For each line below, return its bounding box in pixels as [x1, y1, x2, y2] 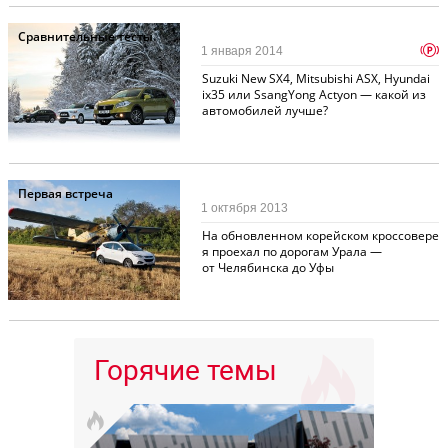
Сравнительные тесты [17, 27, 153, 45]
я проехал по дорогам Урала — [201, 242, 382, 260]
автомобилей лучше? [201, 101, 328, 119]
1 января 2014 [201, 43, 284, 58]
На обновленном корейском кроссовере [201, 226, 439, 244]
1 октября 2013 [201, 200, 289, 215]
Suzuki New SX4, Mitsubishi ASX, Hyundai [201, 69, 430, 87]
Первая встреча [17, 184, 113, 202]
